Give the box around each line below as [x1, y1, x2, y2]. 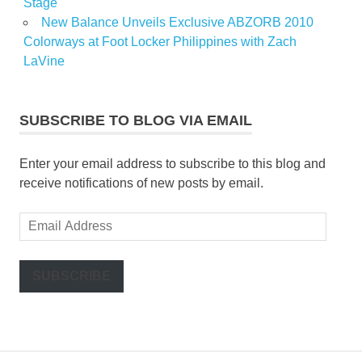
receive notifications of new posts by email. [19, 175, 263, 190]
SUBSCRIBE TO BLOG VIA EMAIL [19, 112, 252, 128]
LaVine [23, 53, 65, 68]
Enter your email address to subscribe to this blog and [19, 156, 326, 170]
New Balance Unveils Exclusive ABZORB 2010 [40, 15, 314, 29]
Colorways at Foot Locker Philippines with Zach [23, 34, 297, 48]
